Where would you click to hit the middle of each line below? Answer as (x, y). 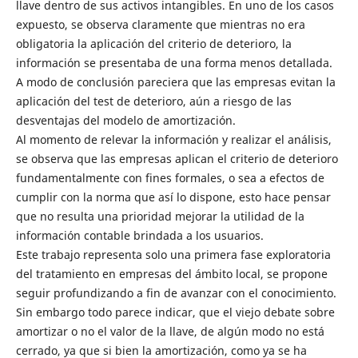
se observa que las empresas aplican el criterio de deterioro (177, 159)
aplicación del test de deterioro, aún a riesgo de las (153, 101)
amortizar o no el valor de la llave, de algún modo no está (170, 332)
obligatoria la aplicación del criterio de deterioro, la (153, 44)
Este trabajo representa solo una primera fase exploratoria (173, 255)
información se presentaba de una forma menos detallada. (174, 63)
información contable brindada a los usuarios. (139, 236)
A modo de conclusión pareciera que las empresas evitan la (175, 82)
